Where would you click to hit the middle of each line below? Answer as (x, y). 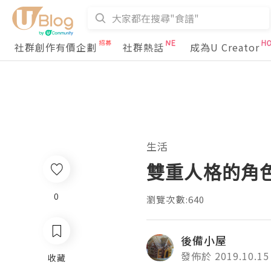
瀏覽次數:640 (176, 199)
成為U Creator (225, 47)
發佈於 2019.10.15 (225, 256)
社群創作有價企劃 (56, 47)
